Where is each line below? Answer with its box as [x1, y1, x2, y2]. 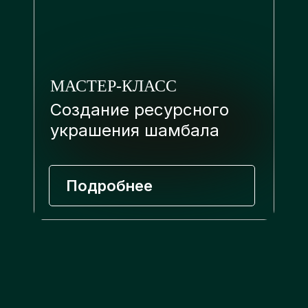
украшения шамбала [50, 120, 219, 140]
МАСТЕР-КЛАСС [50, 77, 177, 95]
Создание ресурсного [50, 100, 229, 120]
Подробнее [66, 176, 153, 195]
